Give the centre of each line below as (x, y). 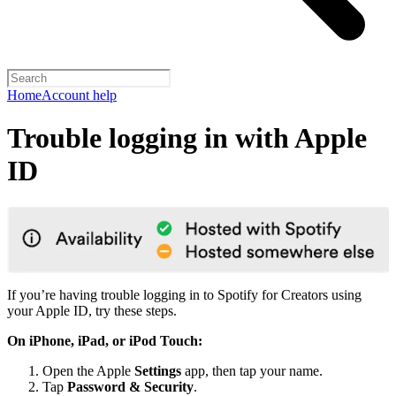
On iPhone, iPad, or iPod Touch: (105, 340)
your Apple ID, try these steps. (92, 310)
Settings (158, 370)
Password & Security (130, 386)
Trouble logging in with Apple (187, 138)
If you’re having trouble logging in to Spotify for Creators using (184, 294)
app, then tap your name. (252, 370)
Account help (79, 95)
